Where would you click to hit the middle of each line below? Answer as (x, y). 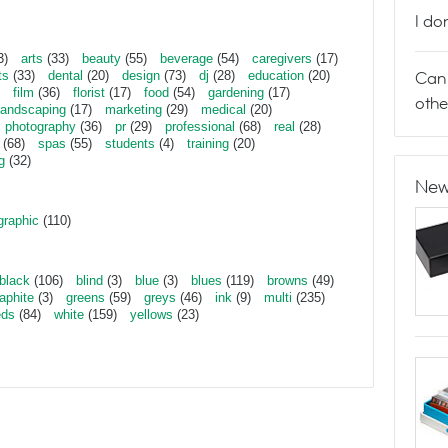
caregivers (282, 58)
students (130, 143)
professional (200, 126)
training (208, 143)
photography (40, 126)
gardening (236, 92)
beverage (186, 58)
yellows (151, 314)
